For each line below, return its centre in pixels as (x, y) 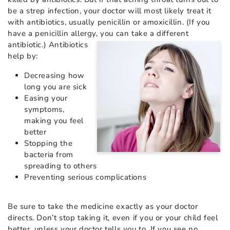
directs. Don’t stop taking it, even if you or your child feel (113, 217)
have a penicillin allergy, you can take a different (98, 33)
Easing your (46, 98)
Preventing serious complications (85, 177)
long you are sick (56, 87)
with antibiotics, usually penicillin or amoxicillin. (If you (109, 22)
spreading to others (61, 166)
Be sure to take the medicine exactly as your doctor (103, 206)
